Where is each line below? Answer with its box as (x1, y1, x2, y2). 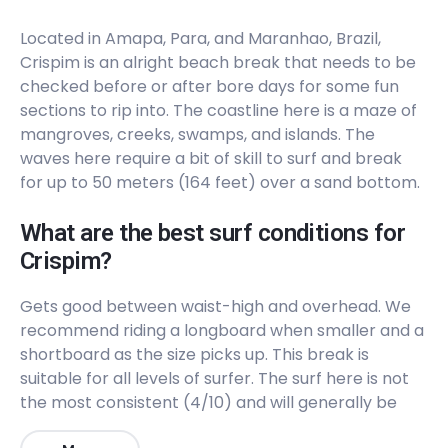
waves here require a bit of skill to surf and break (20, 147, 402, 170)
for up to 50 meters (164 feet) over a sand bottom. (20, 171, 420, 194)
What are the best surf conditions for (20, 219, 406, 247)
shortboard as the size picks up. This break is (20, 343, 369, 366)
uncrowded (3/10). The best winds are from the (20, 415, 390, 438)
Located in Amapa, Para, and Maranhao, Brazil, (20, 27, 381, 50)
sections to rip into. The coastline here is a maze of (20, 99, 417, 122)
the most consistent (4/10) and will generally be (20, 391, 397, 414)
